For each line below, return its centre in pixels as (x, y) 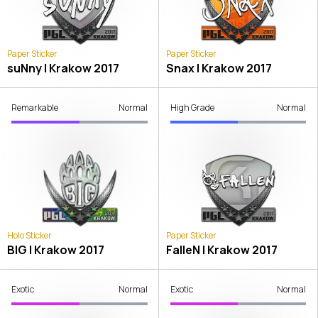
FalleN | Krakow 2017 (221, 250)
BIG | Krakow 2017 (56, 250)
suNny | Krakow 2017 (63, 68)
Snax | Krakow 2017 (219, 68)
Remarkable (35, 108)
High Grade (192, 108)
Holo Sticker (29, 235)
